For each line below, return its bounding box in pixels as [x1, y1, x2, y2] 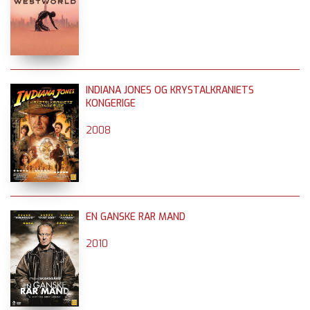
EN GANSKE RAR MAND [86, 210, 185, 224]
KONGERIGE [86, 96, 136, 110]
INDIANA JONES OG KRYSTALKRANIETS [86, 83, 254, 97]
